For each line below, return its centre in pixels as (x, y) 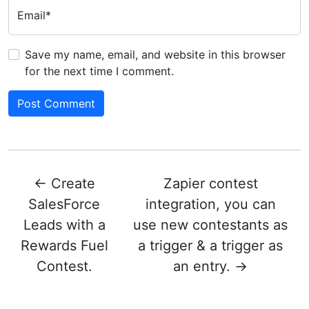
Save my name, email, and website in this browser (155, 54)
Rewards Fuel (64, 245)
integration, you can (210, 204)
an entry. (202, 266)
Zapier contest (210, 183)
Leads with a (64, 225)
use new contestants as (211, 225)
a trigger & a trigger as (211, 245)
